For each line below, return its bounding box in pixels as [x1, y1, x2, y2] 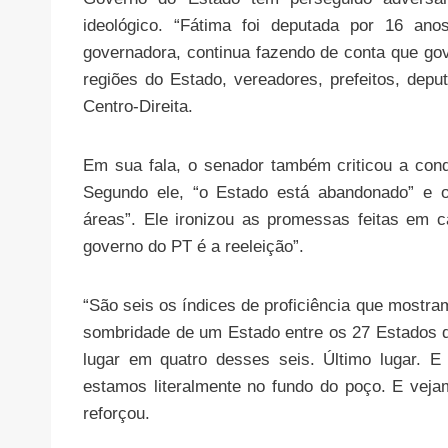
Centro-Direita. [83, 96, 193, 116]
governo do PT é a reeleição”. [83, 236, 304, 256]
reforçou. [83, 403, 150, 423]
